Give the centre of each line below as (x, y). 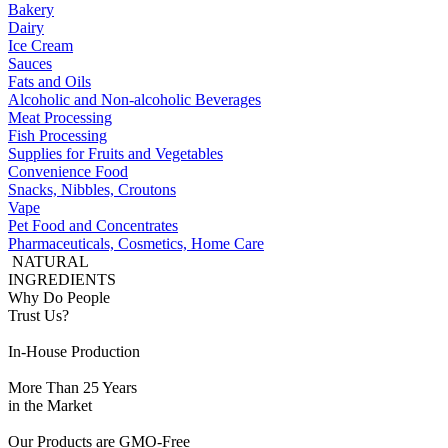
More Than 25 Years (72, 387)
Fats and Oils (49, 81)
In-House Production (74, 351)
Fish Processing (57, 135)
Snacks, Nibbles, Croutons (92, 189)
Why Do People (59, 297)
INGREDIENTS (62, 279)
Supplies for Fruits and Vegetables (115, 153)
